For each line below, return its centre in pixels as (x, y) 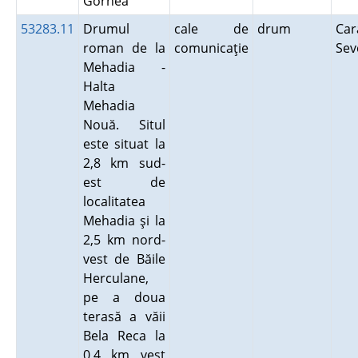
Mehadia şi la (124, 221)
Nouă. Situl (124, 125)
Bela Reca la (124, 336)
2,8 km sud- (124, 163)
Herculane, (115, 278)
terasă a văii (124, 316)
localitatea (114, 201)
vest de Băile (124, 259)
